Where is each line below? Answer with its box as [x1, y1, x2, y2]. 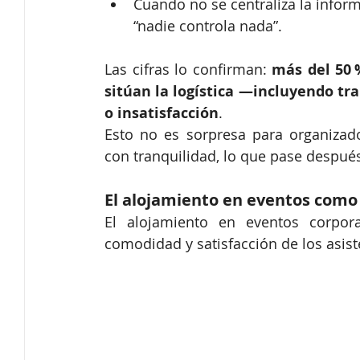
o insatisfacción [104, 103, 219, 124]
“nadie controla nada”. [133, 16, 282, 36]
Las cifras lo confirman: [104, 59, 272, 80]
